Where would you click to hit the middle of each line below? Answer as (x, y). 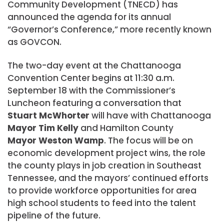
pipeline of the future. (54, 215)
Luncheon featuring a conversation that (94, 103)
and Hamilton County (126, 128)
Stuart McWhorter (48, 115)
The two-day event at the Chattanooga (94, 65)
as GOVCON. (34, 42)
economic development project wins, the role (106, 153)
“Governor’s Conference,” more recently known (109, 29)
